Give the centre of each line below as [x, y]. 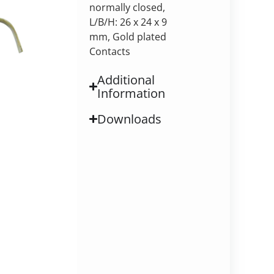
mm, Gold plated [128, 36]
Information [131, 93]
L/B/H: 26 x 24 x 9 [128, 22]
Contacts [109, 51]
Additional [126, 80]
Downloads [130, 119]
